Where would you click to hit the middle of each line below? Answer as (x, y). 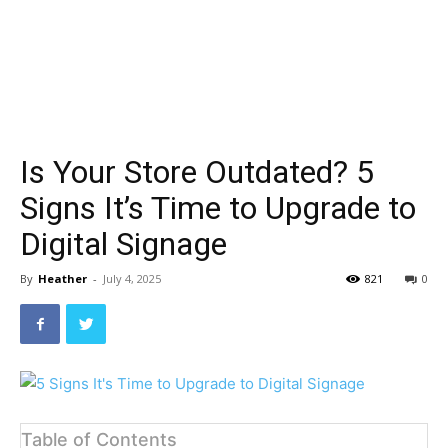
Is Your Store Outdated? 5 (197, 172)
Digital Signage (123, 244)
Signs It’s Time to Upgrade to (218, 208)
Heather (62, 278)
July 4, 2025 (132, 278)
